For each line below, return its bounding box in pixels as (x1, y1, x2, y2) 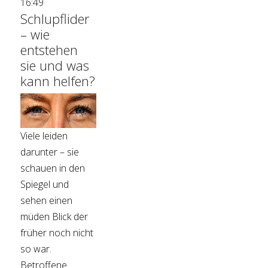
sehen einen (20, 194, 73, 208)
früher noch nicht (20, 226, 94, 240)
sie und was (20, 56, 90, 75)
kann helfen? (20, 72, 96, 90)
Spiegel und (20, 178, 69, 191)
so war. (20, 242, 52, 256)
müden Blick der (20, 210, 89, 224)
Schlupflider (20, 10, 90, 28)
